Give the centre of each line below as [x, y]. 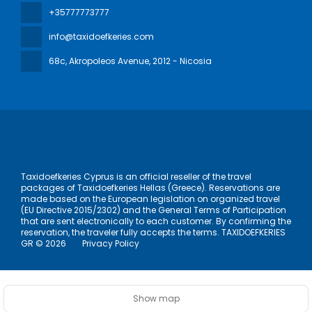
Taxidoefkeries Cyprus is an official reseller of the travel [136, 177]
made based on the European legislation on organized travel [150, 199]
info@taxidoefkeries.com [101, 37]
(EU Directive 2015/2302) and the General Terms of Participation [154, 210]
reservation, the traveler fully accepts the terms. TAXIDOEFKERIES [153, 233]
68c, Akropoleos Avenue [99, 61]
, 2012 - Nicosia [180, 61]
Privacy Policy [111, 244]
